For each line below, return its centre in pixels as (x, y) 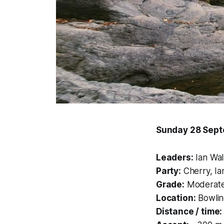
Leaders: (175, 158)
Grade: (170, 185)
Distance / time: (189, 212)
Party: (168, 171)
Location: (176, 198)
